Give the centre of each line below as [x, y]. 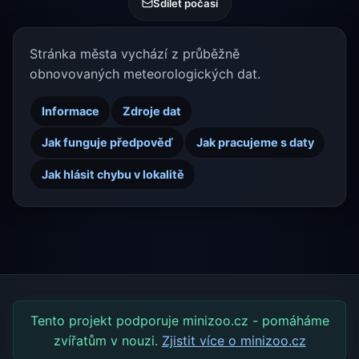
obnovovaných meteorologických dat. [145, 74]
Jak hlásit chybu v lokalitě [113, 174]
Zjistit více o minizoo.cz [234, 340]
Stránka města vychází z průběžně [135, 54]
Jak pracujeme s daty [255, 143]
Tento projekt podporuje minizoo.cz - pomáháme [179, 320]
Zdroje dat [151, 111]
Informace [70, 111]
